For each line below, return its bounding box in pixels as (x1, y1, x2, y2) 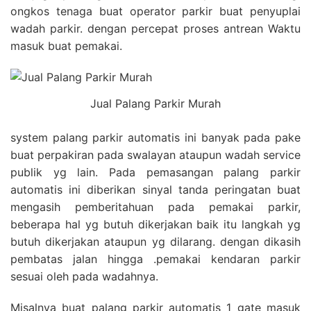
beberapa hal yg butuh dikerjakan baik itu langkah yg (10, 217, 301, 231)
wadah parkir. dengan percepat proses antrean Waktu (10, 21, 301, 35)
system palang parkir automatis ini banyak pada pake (10, 130, 301, 144)
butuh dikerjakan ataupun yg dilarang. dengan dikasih (10, 234, 301, 249)
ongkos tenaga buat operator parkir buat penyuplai (10, 3, 301, 18)
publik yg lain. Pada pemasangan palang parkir (10, 165, 301, 179)
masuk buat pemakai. (10, 38, 126, 53)
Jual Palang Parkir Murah (90, 96, 221, 110)
